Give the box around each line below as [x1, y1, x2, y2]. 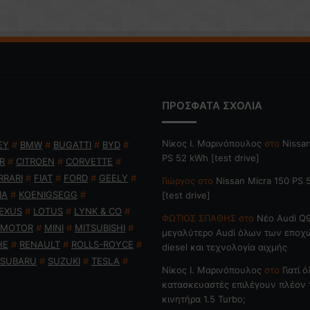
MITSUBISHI [75, 222, 125, 233]
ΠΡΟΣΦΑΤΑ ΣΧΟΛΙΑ [162, 99, 262, 112]
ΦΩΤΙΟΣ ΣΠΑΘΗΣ [162, 212, 236, 224]
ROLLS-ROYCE [71, 239, 134, 250]
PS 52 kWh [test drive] [162, 152, 259, 163]
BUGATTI [53, 139, 91, 150]
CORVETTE [66, 156, 113, 167]
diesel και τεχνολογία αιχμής [162, 241, 287, 253]
